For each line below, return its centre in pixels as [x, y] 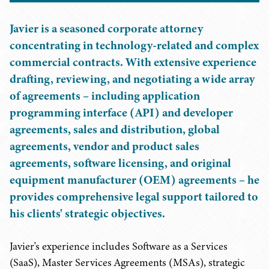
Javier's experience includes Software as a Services [119, 246]
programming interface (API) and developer [121, 113]
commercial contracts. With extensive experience [133, 62]
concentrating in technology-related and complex [134, 45]
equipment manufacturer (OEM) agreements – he [134, 180]
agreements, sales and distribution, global [115, 129]
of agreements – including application [105, 96]
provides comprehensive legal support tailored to [134, 197]
